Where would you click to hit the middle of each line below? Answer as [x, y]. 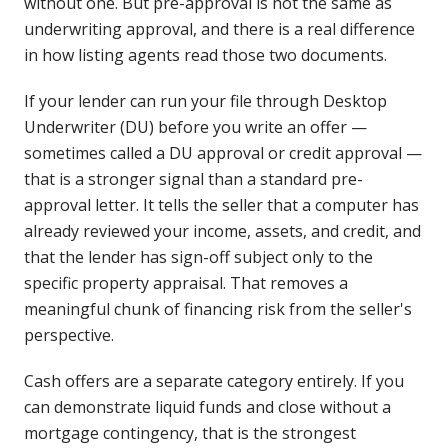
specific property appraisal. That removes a [186, 283]
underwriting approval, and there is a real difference [219, 29]
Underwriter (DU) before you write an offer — [195, 127]
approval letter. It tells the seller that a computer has [221, 205]
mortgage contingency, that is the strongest [190, 433]
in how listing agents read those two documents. [205, 55]
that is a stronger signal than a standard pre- [193, 179]
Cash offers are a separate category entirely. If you [214, 381]
